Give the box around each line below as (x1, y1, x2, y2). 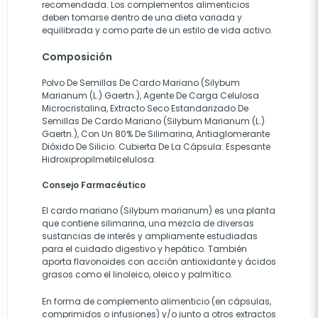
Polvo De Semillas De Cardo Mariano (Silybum (42, 77, 240, 89)
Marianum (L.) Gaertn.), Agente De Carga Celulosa (42, 89, 259, 102)
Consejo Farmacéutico (42, 179, 146, 191)
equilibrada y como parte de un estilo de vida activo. (42, 24, 273, 36)
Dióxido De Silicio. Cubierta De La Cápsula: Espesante (42, 141, 270, 153)
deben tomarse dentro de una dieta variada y (42, 11, 242, 23)
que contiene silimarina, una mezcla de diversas (42, 217, 254, 229)
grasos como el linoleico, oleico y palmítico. (42, 268, 233, 280)
